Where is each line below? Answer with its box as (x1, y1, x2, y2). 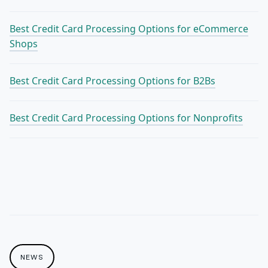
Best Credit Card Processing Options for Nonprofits (10, 111, 243, 125)
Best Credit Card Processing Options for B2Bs (10, 74, 215, 88)
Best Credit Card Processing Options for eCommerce (10, 22, 248, 36)
